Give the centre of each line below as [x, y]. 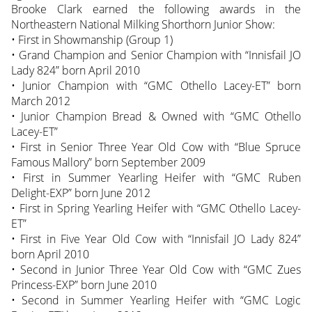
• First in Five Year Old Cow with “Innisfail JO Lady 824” [156, 239]
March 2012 [40, 101]
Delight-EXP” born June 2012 [80, 193]
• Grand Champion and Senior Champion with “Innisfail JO [156, 55]
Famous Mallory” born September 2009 [108, 162]
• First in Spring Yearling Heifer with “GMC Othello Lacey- [156, 208]
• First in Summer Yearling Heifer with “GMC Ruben [156, 177]
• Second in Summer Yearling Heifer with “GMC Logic [156, 300]
